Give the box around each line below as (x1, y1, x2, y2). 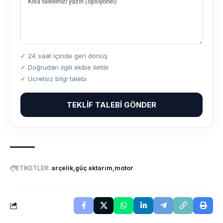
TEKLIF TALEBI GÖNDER (67, 100, 156, 110)
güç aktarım (75, 164, 112, 172)
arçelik (51, 164, 73, 172)
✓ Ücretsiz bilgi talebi (20, 75, 87, 83)
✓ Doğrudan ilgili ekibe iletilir (20, 63, 109, 72)
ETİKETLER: (16, 164, 50, 172)
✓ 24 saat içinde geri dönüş (20, 52, 108, 60)
